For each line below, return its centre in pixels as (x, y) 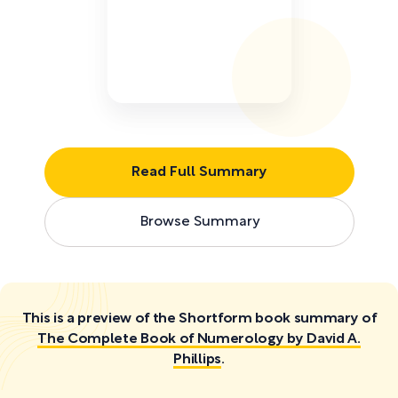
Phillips (197, 359)
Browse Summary (199, 222)
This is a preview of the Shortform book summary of (199, 318)
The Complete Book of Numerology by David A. (199, 339)
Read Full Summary (199, 172)
